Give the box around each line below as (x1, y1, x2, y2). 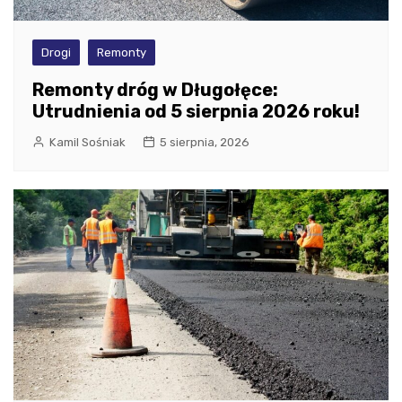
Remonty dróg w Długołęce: (32, 78, 278, 100)
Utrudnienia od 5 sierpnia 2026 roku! (32, 100, 360, 122)
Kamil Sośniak (49, 135, 126, 149)
